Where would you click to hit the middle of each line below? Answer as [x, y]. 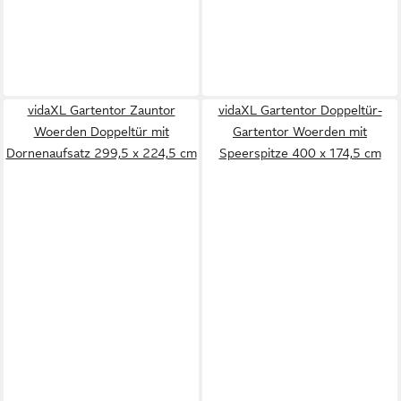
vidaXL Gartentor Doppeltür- [300, 110]
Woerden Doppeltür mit [101, 132]
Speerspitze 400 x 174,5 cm [300, 153]
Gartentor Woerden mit [300, 132]
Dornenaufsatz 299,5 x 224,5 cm [101, 153]
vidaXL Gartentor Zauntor [101, 110]
